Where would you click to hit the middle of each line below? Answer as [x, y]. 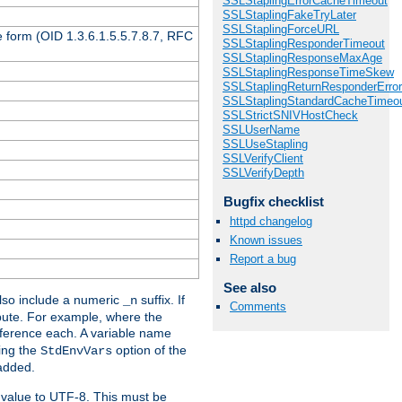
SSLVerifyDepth [263, 173]
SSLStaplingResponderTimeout [304, 44]
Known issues [266, 240]
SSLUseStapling [265, 144]
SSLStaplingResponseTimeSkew [308, 73]
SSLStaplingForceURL [281, 30]
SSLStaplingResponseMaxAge [302, 58]
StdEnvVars [76, 350]
